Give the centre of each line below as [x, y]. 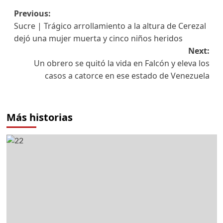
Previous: [32, 14]
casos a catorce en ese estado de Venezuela [127, 76]
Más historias [39, 117]
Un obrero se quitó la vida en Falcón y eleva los [121, 63]
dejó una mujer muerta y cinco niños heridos [98, 39]
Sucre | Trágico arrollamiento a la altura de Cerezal [110, 26]
